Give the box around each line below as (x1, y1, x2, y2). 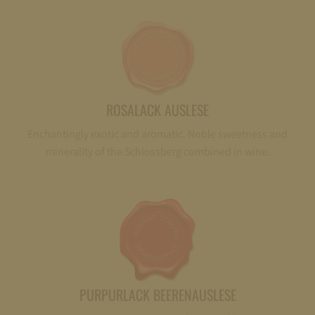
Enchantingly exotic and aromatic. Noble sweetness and (27, 126, 288, 141)
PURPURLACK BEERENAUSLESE (79, 284, 236, 306)
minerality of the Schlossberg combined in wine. (45, 143, 270, 159)
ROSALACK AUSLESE (106, 98, 209, 120)
